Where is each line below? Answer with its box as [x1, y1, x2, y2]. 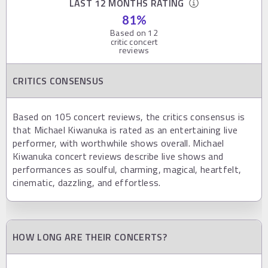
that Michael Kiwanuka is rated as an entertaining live [13, 123, 238, 137]
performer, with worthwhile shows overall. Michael [13, 136, 224, 150]
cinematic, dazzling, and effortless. [13, 175, 161, 190]
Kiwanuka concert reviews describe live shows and [13, 149, 224, 163]
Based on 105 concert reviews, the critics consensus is [13, 109, 245, 124]
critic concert [110, 35, 158, 48]
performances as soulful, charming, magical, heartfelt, [13, 162, 242, 176]
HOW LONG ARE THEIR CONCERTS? [13, 230, 167, 244]
